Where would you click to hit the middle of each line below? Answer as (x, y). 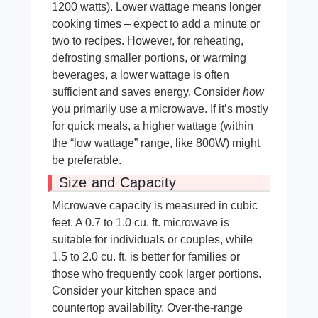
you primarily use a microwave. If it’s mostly (160, 109)
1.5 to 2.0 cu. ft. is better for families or (146, 256)
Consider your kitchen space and (135, 290)
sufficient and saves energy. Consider (147, 92)
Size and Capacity (118, 182)
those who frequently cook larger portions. (157, 273)
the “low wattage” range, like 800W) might (156, 143)
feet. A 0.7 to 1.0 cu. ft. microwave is (141, 222)
